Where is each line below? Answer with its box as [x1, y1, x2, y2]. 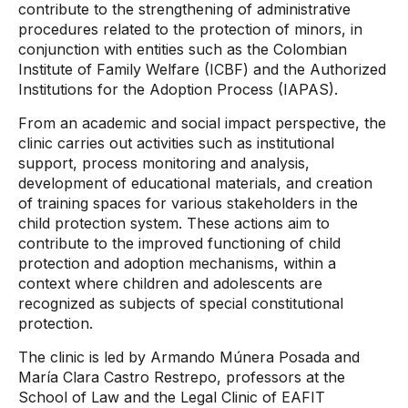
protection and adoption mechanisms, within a [18, 254, 336, 272]
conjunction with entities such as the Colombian [18, 40, 347, 58]
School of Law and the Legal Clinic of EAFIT [18, 388, 325, 406]
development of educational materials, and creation [18, 174, 372, 192]
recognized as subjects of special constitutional [18, 294, 343, 312]
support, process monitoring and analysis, [18, 154, 310, 172]
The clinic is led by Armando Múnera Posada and [18, 348, 360, 366]
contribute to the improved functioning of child [18, 234, 341, 252]
